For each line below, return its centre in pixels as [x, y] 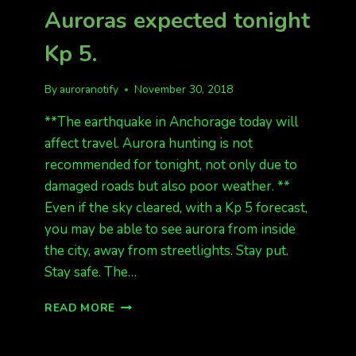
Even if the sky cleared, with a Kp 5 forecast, [176, 208]
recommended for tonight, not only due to [171, 165]
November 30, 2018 [184, 90]
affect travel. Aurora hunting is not [149, 144]
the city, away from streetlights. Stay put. [166, 251]
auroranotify [89, 90]
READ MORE [80, 308]
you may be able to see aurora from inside [170, 230]
